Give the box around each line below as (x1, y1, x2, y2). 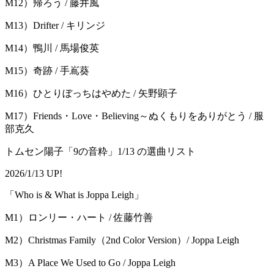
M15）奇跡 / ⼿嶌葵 (5, 65, 89, 76)
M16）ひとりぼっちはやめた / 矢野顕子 (5, 88, 177, 99)
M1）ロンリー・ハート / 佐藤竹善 (5, 212, 153, 223)
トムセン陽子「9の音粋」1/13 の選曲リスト (5, 146, 196, 157)
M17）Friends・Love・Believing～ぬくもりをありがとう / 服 (5, 111, 264, 122)
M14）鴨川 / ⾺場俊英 (5, 43, 99, 54)
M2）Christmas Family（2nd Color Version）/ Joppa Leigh (5, 235, 239, 246)
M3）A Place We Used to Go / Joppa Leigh (5, 257, 176, 268)
